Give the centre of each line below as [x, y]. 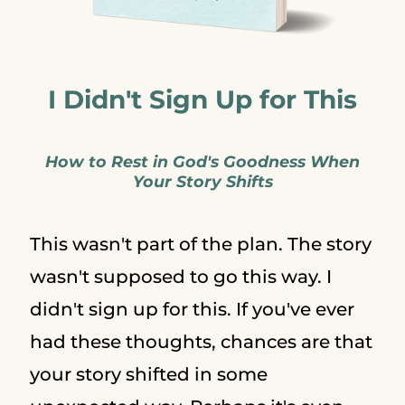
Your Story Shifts [202, 182]
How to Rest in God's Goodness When [202, 162]
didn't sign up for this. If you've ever [192, 310]
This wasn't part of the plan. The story [200, 245]
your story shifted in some [148, 375]
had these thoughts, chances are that [201, 342]
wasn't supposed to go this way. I [180, 277]
